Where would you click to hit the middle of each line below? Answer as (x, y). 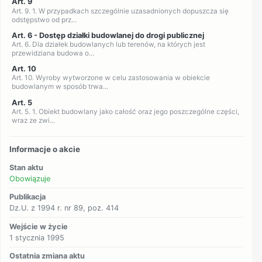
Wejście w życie (39, 226)
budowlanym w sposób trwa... (60, 87)
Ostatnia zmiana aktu (47, 256)
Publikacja (28, 197)
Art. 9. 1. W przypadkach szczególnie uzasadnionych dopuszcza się (120, 11)
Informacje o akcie (45, 149)
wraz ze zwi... (33, 120)
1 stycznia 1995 (37, 237)
